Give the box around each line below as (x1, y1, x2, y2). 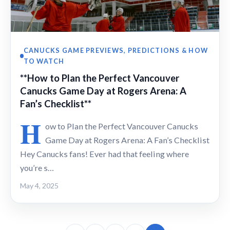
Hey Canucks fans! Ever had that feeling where (20, 148, 189, 159)
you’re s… (20, 162, 54, 172)
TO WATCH (23, 57, 65, 66)
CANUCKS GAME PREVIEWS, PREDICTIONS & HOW (23, 46, 208, 55)
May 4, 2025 (20, 181, 59, 190)
